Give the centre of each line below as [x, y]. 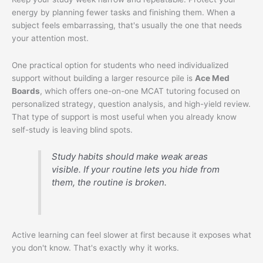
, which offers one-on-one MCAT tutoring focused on [140, 91]
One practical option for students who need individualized [120, 65]
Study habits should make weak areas [130, 157]
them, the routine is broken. [109, 183]
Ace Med [212, 78]
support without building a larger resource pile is [103, 78]
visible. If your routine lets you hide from [136, 170]
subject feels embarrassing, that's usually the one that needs [127, 26]
